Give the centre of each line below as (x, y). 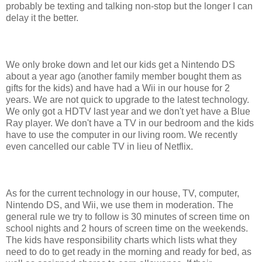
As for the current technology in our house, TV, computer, (123, 193)
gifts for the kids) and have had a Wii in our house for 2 (118, 88)
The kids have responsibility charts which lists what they (121, 240)
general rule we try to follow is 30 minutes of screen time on (128, 216)
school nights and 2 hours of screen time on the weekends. (127, 228)
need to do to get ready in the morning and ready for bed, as (129, 251)
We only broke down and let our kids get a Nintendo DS (120, 64)
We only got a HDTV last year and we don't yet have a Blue (128, 111)
